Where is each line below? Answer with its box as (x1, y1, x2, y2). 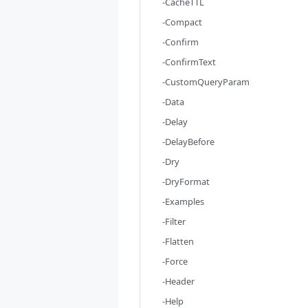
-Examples (162, 195, 204, 208)
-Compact (162, 16, 202, 28)
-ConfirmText (162, 56, 216, 68)
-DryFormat (162, 175, 210, 188)
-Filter (162, 215, 186, 228)
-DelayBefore (162, 135, 214, 148)
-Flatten (162, 235, 194, 247)
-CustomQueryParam (162, 76, 250, 88)
